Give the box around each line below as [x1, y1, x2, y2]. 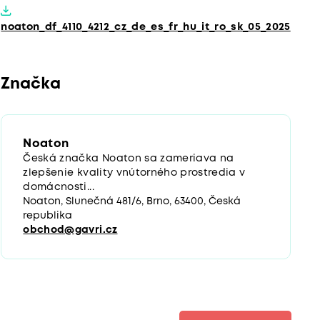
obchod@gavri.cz [23, 226, 118, 235]
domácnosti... [23, 183, 94, 192]
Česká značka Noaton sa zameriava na [23, 154, 234, 164]
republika [23, 211, 73, 221]
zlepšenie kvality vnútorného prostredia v [23, 169, 246, 178]
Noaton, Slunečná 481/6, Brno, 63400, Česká [23, 197, 241, 206]
